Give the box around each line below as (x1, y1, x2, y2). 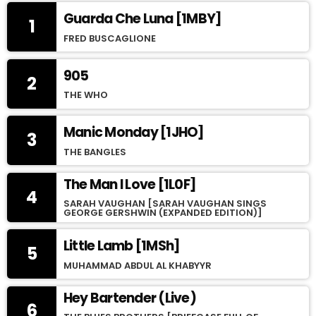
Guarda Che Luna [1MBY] (63, 9, 222, 29)
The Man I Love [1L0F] (63, 174, 197, 194)
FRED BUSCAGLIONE (63, 31, 156, 45)
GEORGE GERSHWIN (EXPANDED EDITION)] (63, 206, 262, 220)
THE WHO (63, 88, 108, 102)
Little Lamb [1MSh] (63, 236, 181, 256)
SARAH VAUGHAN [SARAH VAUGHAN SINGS (63, 197, 267, 211)
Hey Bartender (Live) (63, 288, 196, 308)
